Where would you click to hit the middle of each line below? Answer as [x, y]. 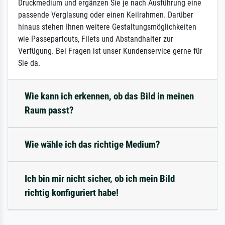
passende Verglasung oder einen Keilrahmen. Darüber [106, 15]
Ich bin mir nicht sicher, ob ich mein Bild [100, 178]
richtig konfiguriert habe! [72, 192]
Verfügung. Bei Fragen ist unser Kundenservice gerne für [110, 51]
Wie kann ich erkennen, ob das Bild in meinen [109, 96]
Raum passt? [49, 110]
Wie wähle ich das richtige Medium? [92, 144]
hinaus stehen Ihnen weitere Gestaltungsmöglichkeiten [107, 27]
